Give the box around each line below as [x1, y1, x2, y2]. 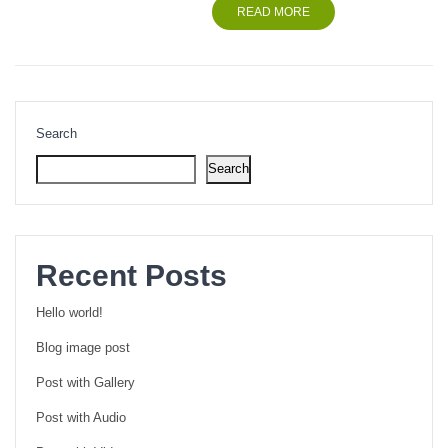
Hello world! [36, 305, 103, 320]
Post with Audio [36, 410, 126, 425]
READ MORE [237, 4, 311, 19]
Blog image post [36, 340, 130, 355]
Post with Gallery [36, 375, 135, 390]
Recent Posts [36, 258, 227, 292]
